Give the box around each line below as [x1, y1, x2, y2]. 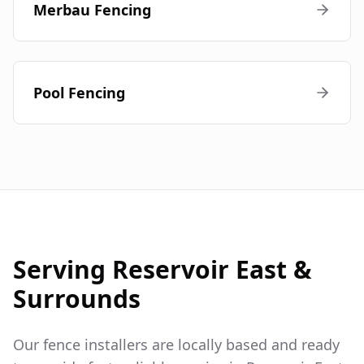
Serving [13, 253, 112, 287]
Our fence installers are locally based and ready [13, 335, 340, 355]
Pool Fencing [33, 83, 125, 103]
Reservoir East [112, 253, 287, 287]
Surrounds [13, 282, 141, 316]
